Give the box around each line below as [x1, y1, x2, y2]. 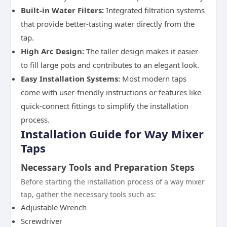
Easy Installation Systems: [21, 73, 120, 84]
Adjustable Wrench [21, 202, 87, 212]
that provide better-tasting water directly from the [21, 19, 195, 29]
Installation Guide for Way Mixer [21, 126, 204, 141]
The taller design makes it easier [84, 46, 198, 56]
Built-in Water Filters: [21, 5, 104, 15]
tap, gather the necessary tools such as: [21, 190, 156, 199]
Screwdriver [21, 216, 62, 226]
